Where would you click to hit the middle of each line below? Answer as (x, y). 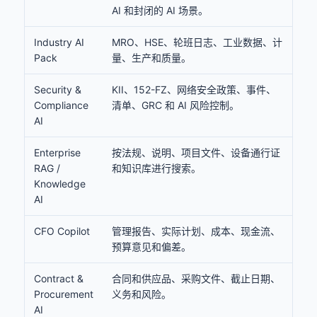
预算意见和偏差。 (151, 247)
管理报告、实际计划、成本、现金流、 (196, 231)
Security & (58, 90)
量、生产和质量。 (151, 58)
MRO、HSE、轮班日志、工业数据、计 (197, 42)
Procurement (64, 294)
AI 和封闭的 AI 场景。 (160, 10)
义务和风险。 (142, 294)
